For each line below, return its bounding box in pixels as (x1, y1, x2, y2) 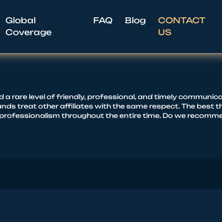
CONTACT (158, 15, 206, 26)
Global (5, 15, 36, 26)
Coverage (5, 27, 52, 38)
